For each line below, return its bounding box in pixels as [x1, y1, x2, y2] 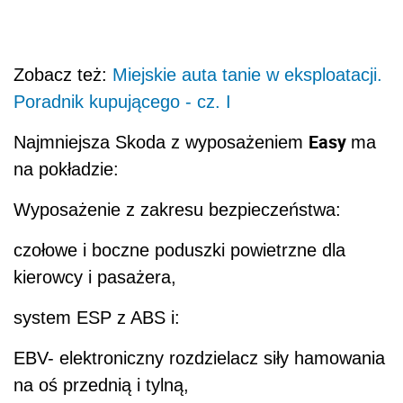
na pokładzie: [13, 159, 119, 180]
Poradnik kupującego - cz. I [13, 92, 231, 112]
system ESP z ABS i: [13, 308, 185, 328]
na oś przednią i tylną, [13, 375, 189, 396]
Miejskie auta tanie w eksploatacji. [112, 65, 382, 85]
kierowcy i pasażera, [13, 267, 176, 288]
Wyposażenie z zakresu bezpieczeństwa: [13, 200, 341, 220]
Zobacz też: [13, 65, 112, 85]
